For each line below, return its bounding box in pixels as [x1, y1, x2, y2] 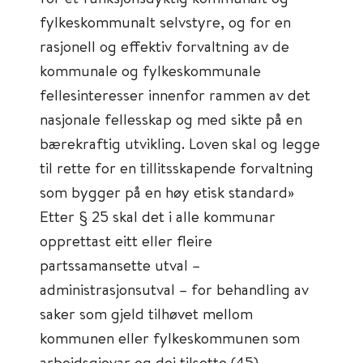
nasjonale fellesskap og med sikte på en [40, 109, 302, 129]
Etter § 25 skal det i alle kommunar [40, 206, 275, 226]
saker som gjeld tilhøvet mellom [40, 303, 253, 323]
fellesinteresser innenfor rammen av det [40, 84, 310, 105]
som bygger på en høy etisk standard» [40, 181, 294, 202]
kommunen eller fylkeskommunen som [40, 327, 300, 348]
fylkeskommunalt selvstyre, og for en [40, 11, 291, 32]
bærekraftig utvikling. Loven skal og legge [40, 133, 320, 153]
